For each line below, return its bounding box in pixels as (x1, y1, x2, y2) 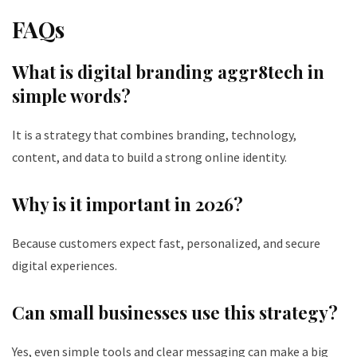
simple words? (12, 83, 131, 108)
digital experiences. (12, 257, 117, 273)
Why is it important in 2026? (12, 191, 243, 216)
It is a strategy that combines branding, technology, (12, 126, 296, 143)
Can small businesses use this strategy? (12, 300, 338, 324)
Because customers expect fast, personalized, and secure (12, 234, 320, 251)
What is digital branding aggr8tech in (12, 59, 324, 84)
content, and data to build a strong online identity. (12, 148, 287, 165)
